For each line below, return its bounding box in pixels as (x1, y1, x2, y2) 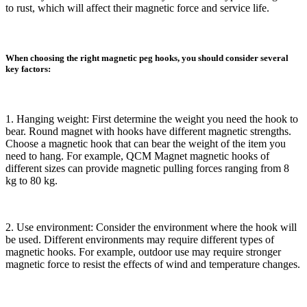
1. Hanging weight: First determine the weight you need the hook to (5, 113, 298, 125)
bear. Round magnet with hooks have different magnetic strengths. (5, 125, 291, 138)
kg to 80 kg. (5, 175, 58, 187)
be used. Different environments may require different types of (5, 234, 274, 246)
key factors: (5, 64, 51, 75)
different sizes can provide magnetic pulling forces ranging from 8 (5, 162, 289, 175)
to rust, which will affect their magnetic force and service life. (5, 2, 269, 14)
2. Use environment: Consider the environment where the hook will (5, 221, 297, 234)
